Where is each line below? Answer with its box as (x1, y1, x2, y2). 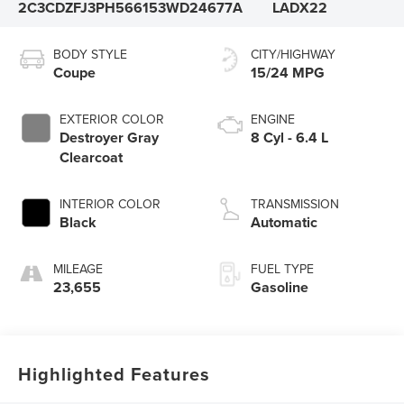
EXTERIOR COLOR (60, 109, 165, 128)
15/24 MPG (251, 61, 325, 83)
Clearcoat (60, 146, 124, 168)
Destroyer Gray (60, 126, 160, 148)
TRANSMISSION (251, 194, 339, 213)
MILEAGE (53, 259, 104, 278)
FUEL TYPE (251, 259, 314, 278)
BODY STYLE (53, 44, 128, 63)
